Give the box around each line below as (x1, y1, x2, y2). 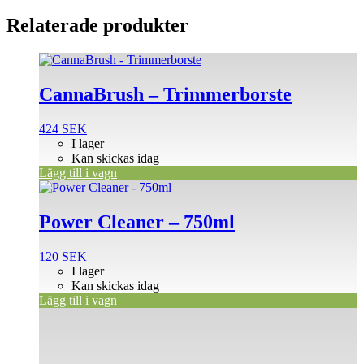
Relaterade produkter (6, 15, 188, 37)
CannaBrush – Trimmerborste (39, 84, 292, 106)
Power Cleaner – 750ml (39, 210, 235, 232)
